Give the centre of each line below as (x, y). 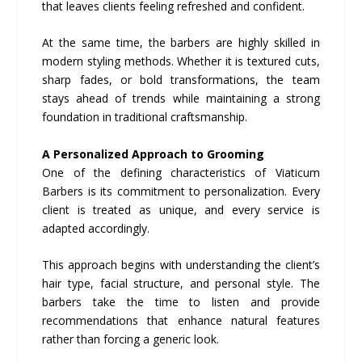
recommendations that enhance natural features (181, 320)
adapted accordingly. (96, 228)
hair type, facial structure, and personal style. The (181, 283)
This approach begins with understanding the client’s (181, 264)
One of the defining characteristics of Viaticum (181, 172)
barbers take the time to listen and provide (181, 301)
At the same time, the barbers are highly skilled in (181, 43)
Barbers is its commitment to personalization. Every (181, 191)
